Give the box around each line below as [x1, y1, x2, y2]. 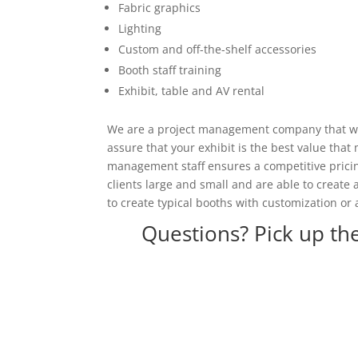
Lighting [118, 21, 162, 37]
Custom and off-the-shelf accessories [118, 42, 317, 58]
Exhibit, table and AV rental [118, 83, 265, 99]
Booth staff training [118, 62, 222, 78]
